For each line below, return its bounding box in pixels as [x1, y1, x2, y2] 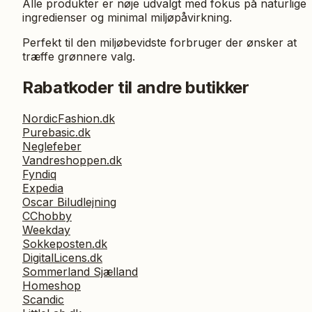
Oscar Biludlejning [22, 194, 116, 209]
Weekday [22, 222, 70, 237]
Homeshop [22, 278, 81, 292]
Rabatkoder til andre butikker [22, 77, 249, 97]
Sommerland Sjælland [22, 264, 138, 279]
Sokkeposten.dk [22, 236, 107, 251]
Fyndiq [22, 166, 56, 181]
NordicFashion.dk [22, 111, 115, 125]
